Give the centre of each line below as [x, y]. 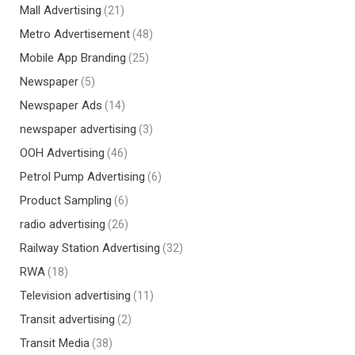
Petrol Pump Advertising [82, 177]
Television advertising [75, 296]
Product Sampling [66, 200]
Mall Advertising [61, 10]
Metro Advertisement [75, 34]
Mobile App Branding [73, 58]
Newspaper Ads [61, 105]
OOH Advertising [62, 153]
